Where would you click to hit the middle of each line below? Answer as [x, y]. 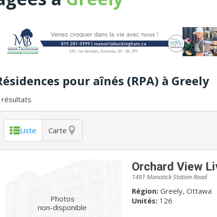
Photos [62, 198]
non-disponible [62, 207]
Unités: [144, 200]
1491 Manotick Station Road [169, 177]
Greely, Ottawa [186, 191]
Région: [145, 191]
